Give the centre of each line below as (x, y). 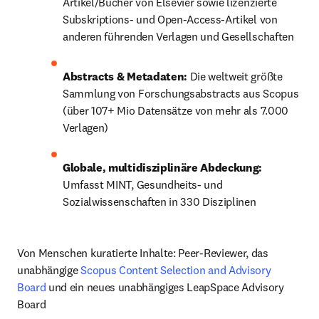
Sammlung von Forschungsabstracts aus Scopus (181, 93)
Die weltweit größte (236, 76)
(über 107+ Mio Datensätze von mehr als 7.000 (176, 110)
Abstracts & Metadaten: (126, 76)
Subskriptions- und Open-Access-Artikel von (170, 19)
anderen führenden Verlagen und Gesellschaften (178, 36)
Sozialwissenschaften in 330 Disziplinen (159, 202)
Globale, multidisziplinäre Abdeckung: (163, 167)
